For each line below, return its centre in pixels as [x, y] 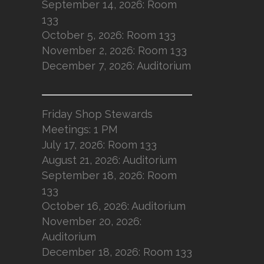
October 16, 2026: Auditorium [114, 206]
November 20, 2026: [92, 221]
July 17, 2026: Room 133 [99, 145]
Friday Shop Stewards [97, 114]
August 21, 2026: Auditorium [109, 160]
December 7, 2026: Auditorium [116, 66]
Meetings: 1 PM [80, 129]
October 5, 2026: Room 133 [109, 35]
